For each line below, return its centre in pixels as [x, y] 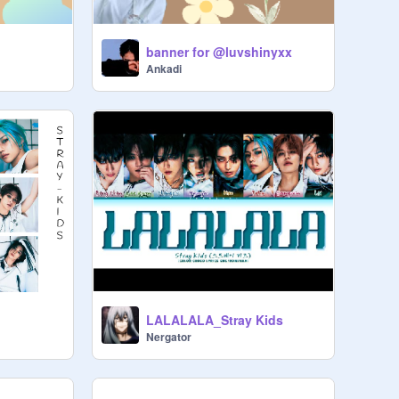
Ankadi [163, 69]
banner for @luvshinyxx [219, 52]
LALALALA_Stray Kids [214, 319]
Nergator [168, 336]
